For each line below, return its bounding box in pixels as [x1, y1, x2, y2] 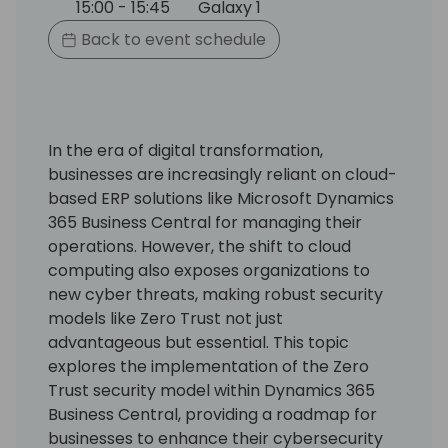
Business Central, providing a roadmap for [48, 402, 377, 426]
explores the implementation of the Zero [48, 354, 369, 378]
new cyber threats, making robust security [48, 282, 383, 306]
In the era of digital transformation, [48, 138, 323, 162]
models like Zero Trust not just [48, 306, 283, 330]
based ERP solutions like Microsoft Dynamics [48, 186, 394, 210]
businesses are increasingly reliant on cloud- [48, 162, 397, 186]
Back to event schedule [77, 27, 267, 51]
